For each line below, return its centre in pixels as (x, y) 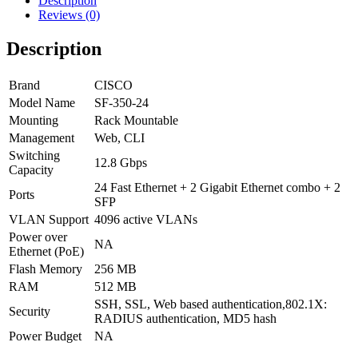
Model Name (42, 102)
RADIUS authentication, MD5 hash (185, 318)
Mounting (34, 120)
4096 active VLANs (146, 219)
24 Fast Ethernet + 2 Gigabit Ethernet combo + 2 (217, 187)
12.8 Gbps (121, 162)
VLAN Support (49, 219)
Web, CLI (119, 137)
